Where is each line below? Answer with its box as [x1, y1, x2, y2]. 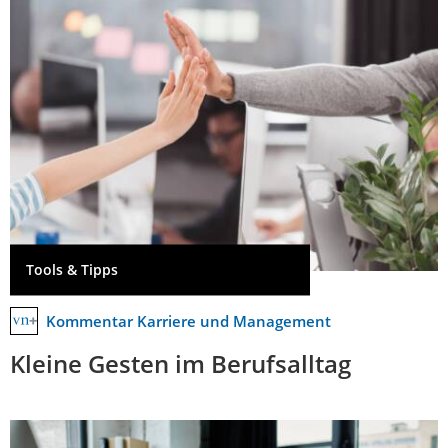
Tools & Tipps [26, 260, 118, 280]
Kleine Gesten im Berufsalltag [10, 347, 351, 380]
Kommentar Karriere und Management [46, 311, 331, 331]
